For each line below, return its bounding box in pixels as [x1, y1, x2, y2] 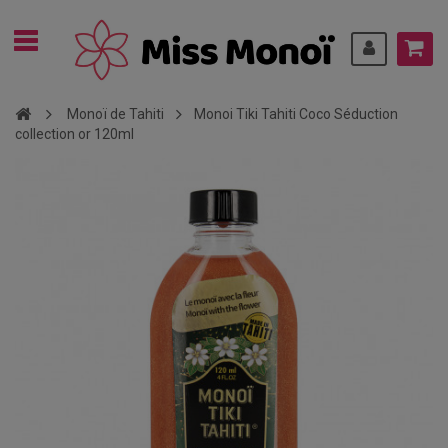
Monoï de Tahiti [67, 106, 164, 122]
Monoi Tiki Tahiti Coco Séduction [194, 106, 398, 122]
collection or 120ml [15, 126, 134, 142]
